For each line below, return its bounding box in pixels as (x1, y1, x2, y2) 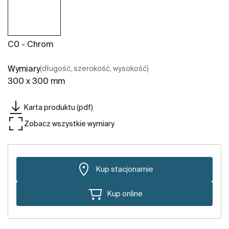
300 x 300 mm (8, 76, 65, 86)
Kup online (107, 189, 143, 198)
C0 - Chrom (8, 39, 53, 49)
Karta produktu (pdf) (24, 103, 93, 111)
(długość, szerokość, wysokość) (40, 64, 149, 73)
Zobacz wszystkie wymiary (24, 119, 114, 128)
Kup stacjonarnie (96, 165, 153, 173)
